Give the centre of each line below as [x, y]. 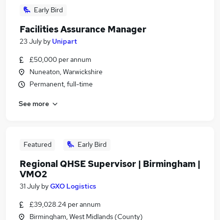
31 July [30, 186]
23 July [31, 41]
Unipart [65, 41]
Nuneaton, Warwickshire [66, 72]
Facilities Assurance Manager [83, 29]
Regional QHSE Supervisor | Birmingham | [110, 164]
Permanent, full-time [61, 84]
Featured [37, 144]
